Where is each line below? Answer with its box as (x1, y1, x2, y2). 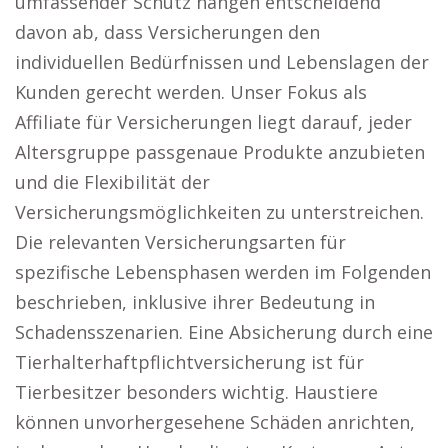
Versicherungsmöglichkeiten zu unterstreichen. (15, 200, 424, 224)
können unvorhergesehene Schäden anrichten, (15, 410, 415, 434)
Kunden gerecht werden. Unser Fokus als (15, 80, 367, 104)
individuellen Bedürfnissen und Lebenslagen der (15, 50, 429, 74)
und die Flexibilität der (15, 170, 210, 194)
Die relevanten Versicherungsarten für (15, 230, 346, 254)
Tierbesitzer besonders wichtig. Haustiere (15, 380, 378, 404)
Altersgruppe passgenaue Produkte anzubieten (15, 140, 425, 164)
